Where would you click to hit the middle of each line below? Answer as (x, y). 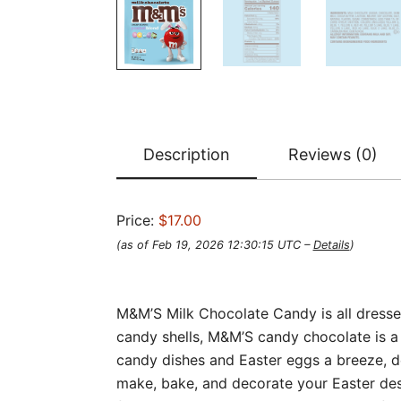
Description (186, 154)
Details (331, 244)
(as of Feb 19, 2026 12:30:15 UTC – (214, 244)
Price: (137, 220)
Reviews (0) (333, 154)
